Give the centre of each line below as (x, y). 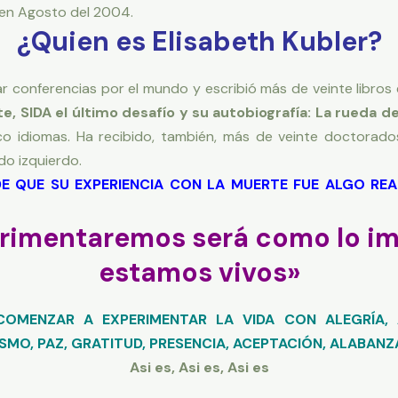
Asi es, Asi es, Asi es (199, 368)
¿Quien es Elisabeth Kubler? (199, 42)
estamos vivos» (199, 273)
